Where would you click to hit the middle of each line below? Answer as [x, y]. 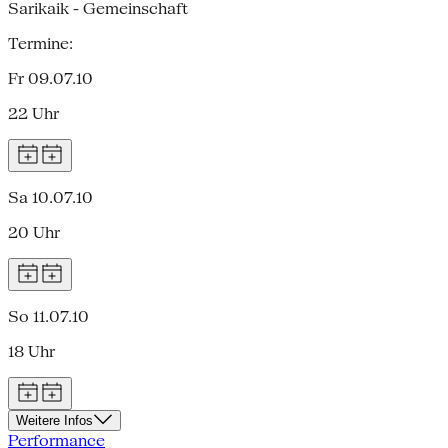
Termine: [40, 43]
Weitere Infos [54, 420]
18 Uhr [31, 351]
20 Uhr [34, 232]
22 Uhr [33, 113]
